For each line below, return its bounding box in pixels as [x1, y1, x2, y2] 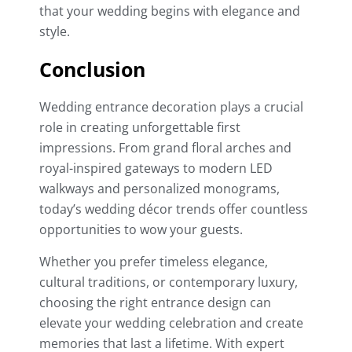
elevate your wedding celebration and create [39, 314, 303, 332]
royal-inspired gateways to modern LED [39, 159, 273, 178]
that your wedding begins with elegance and [39, 2, 300, 20]
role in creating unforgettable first [39, 119, 240, 137]
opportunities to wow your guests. [39, 221, 243, 239]
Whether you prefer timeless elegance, [39, 253, 268, 271]
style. [39, 23, 70, 41]
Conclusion [39, 56, 145, 83]
